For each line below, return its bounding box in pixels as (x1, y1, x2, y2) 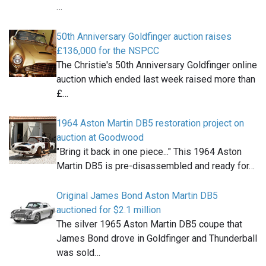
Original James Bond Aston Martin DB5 (56, 190, 218, 202)
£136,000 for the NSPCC (56, 45, 159, 57)
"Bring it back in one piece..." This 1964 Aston (56, 146, 242, 158)
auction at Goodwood (56, 132, 144, 144)
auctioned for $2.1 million (56, 204, 161, 216)
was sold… (56, 247, 100, 259)
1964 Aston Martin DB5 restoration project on (56, 118, 244, 129)
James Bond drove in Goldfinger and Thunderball (56, 233, 257, 245)
